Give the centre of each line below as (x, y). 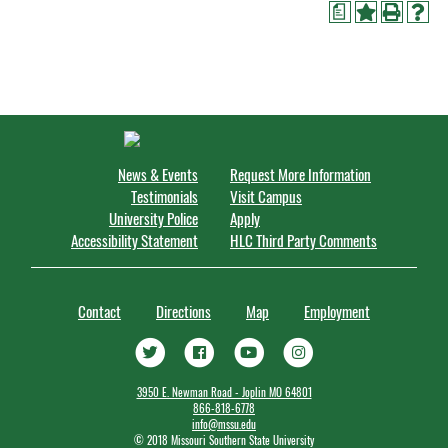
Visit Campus (266, 196)
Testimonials (164, 196)
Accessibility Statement (134, 240)
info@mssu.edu (224, 424)
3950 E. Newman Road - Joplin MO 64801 (224, 392)
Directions (183, 311)
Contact (99, 311)
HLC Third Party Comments (303, 240)
